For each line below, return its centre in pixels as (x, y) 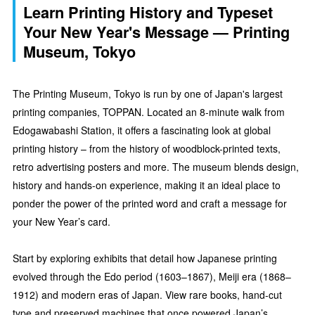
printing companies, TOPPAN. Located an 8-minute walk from (149, 112)
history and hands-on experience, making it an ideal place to (147, 185)
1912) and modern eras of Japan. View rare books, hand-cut (147, 295)
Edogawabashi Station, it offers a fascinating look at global (142, 130)
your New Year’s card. (62, 222)
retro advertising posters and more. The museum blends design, (156, 167)
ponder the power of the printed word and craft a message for (150, 204)
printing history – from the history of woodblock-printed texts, (147, 149)
